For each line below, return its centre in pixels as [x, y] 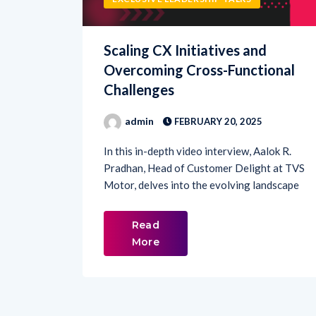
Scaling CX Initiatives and [185, 25]
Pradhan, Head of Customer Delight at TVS [204, 143]
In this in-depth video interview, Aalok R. [197, 126]
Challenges [139, 65]
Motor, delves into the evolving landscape [201, 160]
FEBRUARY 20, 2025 [217, 96]
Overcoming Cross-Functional [199, 45]
